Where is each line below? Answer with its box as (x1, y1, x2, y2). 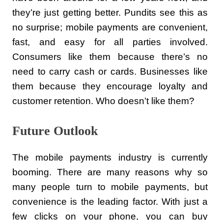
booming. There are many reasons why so (12, 167, 208, 178)
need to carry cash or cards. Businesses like (12, 66, 208, 77)
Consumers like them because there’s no (12, 52, 208, 62)
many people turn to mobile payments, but (12, 182, 208, 192)
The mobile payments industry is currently (12, 152, 208, 163)
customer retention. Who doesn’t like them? (12, 96, 194, 107)
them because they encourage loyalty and (12, 81, 208, 92)
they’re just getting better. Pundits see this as (12, 7, 208, 18)
